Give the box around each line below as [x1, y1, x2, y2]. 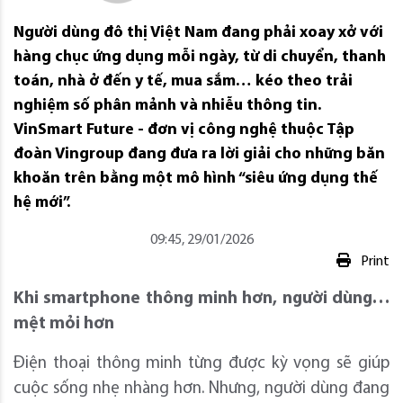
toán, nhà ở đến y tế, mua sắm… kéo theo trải [13, 72, 353, 90]
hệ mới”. [13, 193, 70, 211]
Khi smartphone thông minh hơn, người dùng [13, 290, 372, 308]
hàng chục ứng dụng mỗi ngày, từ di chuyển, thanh [13, 48, 386, 66]
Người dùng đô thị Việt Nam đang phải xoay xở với [13, 23, 383, 41]
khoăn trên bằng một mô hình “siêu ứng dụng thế [13, 169, 378, 187]
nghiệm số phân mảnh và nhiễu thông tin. [13, 96, 321, 114]
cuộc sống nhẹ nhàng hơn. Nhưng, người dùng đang [13, 380, 390, 398]
